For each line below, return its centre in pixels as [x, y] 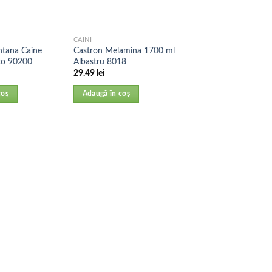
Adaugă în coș [106, 93]
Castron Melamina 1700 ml [124, 50]
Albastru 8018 [100, 61]
